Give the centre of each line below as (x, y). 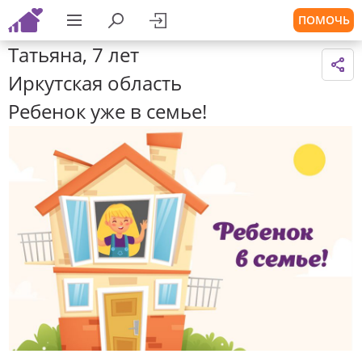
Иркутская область (95, 83)
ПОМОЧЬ (324, 20)
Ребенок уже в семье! (107, 111)
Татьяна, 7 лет (74, 55)
